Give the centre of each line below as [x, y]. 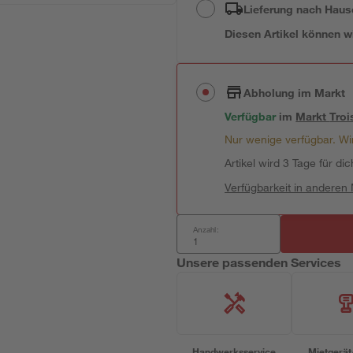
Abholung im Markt [295, 92]
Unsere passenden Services [259, 262]
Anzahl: [206, 229]
